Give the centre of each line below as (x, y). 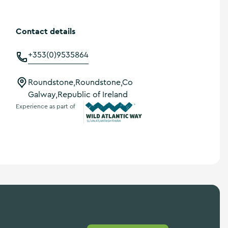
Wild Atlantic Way (118, 130)
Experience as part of (46, 106)
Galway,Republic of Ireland (78, 95)
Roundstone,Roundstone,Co (80, 82)
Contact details (46, 31)
